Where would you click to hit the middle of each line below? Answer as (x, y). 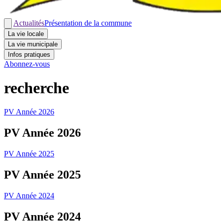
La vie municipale (33, 44)
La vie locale (26, 34)
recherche (37, 88)
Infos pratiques (29, 54)
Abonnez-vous (27, 64)
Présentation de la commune (88, 23)
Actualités (29, 23)
